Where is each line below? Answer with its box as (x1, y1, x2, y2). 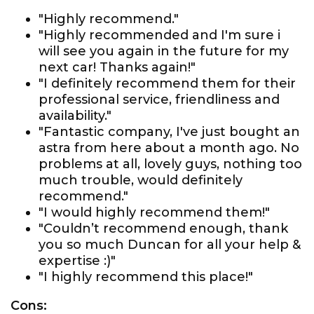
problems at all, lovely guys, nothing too (39, 156, 302, 172)
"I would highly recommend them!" (39, 205, 270, 220)
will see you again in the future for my (39, 43, 289, 59)
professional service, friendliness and (39, 92, 280, 107)
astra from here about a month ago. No (39, 140, 299, 156)
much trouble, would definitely (39, 172, 243, 188)
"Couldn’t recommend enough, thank (39, 221, 288, 236)
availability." (39, 108, 111, 123)
